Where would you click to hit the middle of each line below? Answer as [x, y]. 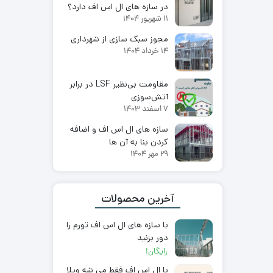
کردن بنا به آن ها [138, 142]
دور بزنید [152, 238]
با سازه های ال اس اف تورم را [117, 225]
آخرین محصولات [137, 198]
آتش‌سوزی [149, 97]
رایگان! [156, 252]
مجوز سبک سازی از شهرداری [119, 39]
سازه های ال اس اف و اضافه [119, 129]
